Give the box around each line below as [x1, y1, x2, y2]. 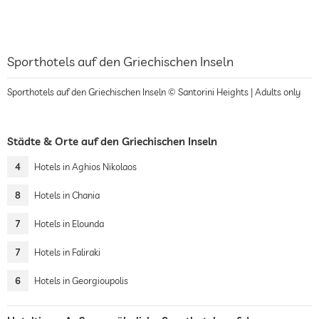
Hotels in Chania [34, 189, 100, 201]
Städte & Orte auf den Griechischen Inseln [7, 135, 217, 148]
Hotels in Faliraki [34, 246, 100, 258]
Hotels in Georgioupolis [34, 275, 128, 286]
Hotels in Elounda [34, 218, 104, 229]
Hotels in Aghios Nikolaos [34, 161, 137, 172]
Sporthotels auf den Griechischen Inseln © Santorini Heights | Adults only [7, 86, 300, 98]
